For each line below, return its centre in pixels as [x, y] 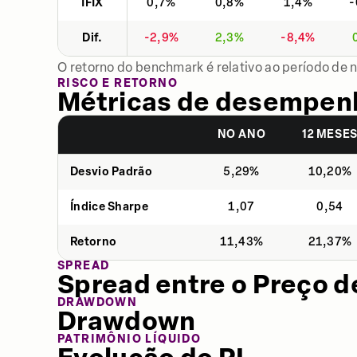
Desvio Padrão [111, 172]
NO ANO [241, 134]
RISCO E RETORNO [118, 83]
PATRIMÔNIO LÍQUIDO [129, 339]
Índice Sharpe [109, 207]
